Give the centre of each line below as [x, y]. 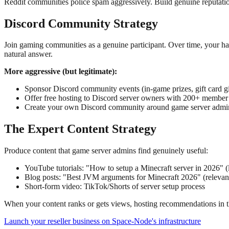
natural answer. [28, 54]
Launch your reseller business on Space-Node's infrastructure [102, 221]
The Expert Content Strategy [80, 129]
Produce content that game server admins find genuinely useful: [106, 151]
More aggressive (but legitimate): [61, 72]
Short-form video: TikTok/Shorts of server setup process [115, 187]
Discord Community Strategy [81, 23]
